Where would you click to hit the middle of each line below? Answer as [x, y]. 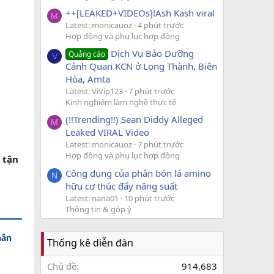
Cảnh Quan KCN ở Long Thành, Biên [141, 66]
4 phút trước [161, 25]
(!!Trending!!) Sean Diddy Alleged [134, 120]
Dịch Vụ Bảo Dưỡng [153, 54]
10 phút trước [149, 198]
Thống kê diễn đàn [90, 243]
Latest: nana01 [92, 198]
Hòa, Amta [88, 79]
